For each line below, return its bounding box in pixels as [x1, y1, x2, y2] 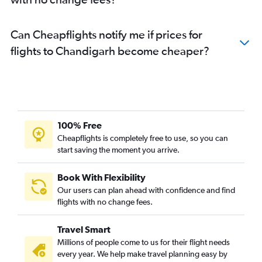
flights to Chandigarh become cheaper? [11, 44, 209, 57]
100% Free [57, 120, 102, 130]
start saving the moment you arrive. [57, 145, 180, 154]
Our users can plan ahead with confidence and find [57, 185, 235, 195]
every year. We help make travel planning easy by [57, 249, 227, 258]
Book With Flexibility [57, 172, 146, 182]
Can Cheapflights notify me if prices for [11, 27, 202, 41]
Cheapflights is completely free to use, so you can [57, 133, 228, 143]
